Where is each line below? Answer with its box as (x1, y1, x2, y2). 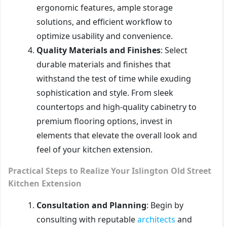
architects (137, 213, 175, 225)
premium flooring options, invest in (36, 115, 172, 127)
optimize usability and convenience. (36, 30, 173, 42)
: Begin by (146, 199, 183, 211)
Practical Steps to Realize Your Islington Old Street (8, 165, 211, 176)
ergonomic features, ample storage (36, 2, 173, 13)
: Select (161, 44, 187, 56)
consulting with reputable (36, 213, 137, 225)
